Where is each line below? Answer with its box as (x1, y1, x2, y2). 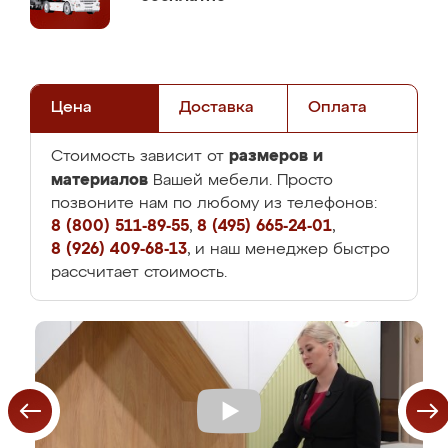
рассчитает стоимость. (51, 265, 227, 281)
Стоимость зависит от (51, 149, 229, 165)
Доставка (179, 100, 255, 116)
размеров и (229, 148, 323, 164)
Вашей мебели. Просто (148, 173, 333, 189)
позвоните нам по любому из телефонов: (51, 196, 377, 212)
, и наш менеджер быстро (187, 242, 390, 258)
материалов (51, 172, 148, 188)
